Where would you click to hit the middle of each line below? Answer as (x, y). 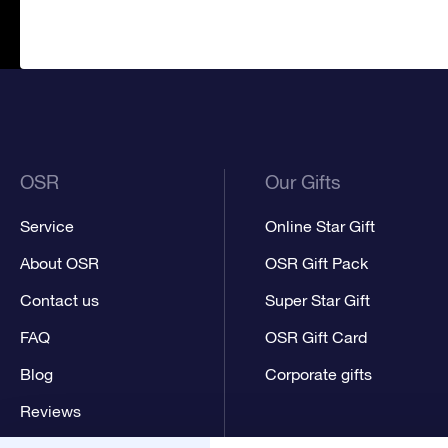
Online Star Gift (320, 226)
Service (47, 226)
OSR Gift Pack (317, 263)
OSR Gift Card (316, 337)
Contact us (59, 300)
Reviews (50, 411)
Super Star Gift (318, 300)
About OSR (59, 263)
